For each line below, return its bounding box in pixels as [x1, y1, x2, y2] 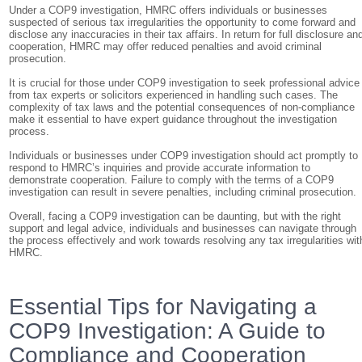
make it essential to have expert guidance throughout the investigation [9, 113, 338, 125]
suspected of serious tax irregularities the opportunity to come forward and [9, 16, 356, 28]
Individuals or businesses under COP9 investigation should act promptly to [9, 149, 359, 162]
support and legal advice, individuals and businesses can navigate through [9, 222, 357, 234]
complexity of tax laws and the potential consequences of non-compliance [9, 101, 356, 113]
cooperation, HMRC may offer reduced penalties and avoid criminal [9, 40, 322, 53]
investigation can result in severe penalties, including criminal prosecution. [9, 186, 357, 198]
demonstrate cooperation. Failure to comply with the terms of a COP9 [9, 174, 335, 186]
